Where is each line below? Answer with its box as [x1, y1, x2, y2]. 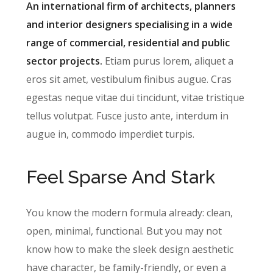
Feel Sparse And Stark [26, 166, 215, 188]
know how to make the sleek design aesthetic [26, 243, 233, 256]
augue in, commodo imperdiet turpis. [26, 127, 199, 141]
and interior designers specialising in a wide [26, 18, 233, 31]
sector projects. [26, 54, 102, 68]
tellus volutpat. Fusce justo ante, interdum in [26, 109, 229, 122]
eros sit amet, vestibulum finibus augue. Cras [26, 73, 232, 86]
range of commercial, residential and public [26, 36, 230, 49]
